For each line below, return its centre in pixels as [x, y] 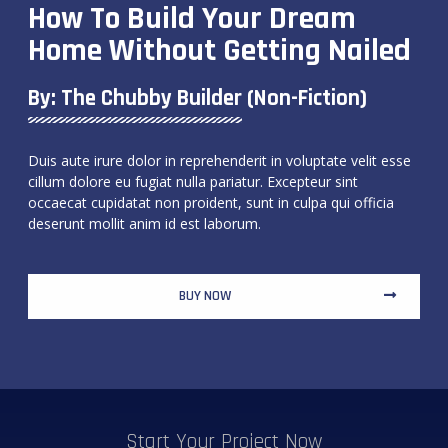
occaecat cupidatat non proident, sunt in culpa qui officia [211, 202]
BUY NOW [205, 295]
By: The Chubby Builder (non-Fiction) [197, 98]
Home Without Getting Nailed [219, 50]
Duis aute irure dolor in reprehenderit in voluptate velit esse [219, 160]
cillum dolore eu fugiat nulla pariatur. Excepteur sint [193, 181]
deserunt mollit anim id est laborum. [144, 223]
